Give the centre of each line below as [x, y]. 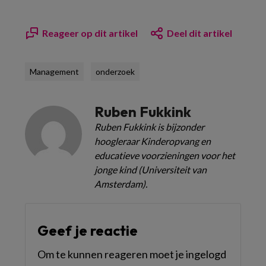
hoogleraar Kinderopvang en [153, 141]
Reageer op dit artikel [90, 33]
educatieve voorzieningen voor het [165, 155]
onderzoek [115, 72]
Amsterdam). [121, 184]
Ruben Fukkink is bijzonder [149, 127]
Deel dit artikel [199, 33]
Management [54, 72]
